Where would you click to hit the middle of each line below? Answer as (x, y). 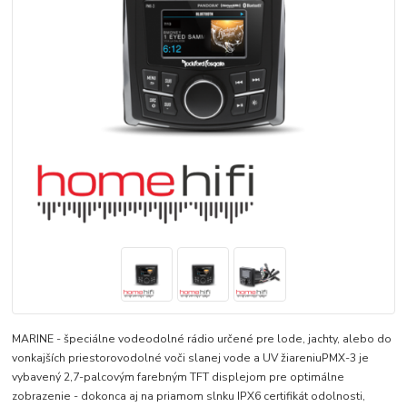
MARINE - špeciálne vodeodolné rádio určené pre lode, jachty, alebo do (202, 339)
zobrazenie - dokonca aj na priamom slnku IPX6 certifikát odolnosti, (189, 397)
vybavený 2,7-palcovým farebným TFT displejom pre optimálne (179, 377)
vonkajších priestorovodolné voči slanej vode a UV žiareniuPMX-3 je (191, 358)
